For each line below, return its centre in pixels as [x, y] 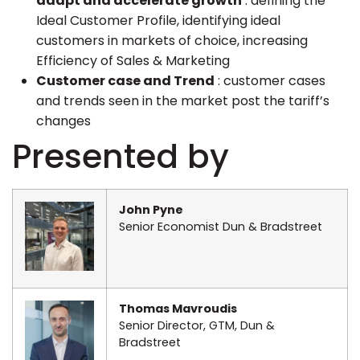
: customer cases [270, 81]
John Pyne [151, 210]
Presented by [121, 156]
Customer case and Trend [125, 81]
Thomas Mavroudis [178, 309]
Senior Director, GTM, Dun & [197, 325]
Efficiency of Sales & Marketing [133, 61]
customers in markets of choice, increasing [172, 41]
